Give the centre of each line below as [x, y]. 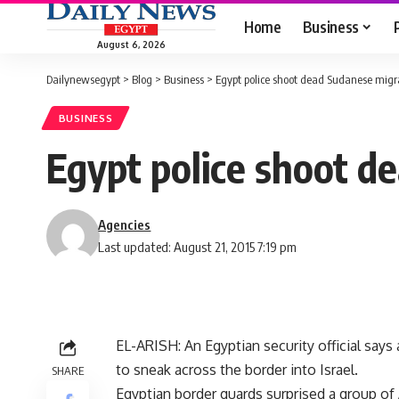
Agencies [125, 225]
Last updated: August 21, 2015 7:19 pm [198, 247]
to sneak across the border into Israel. [237, 370]
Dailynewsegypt [83, 79]
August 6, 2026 [131, 44]
